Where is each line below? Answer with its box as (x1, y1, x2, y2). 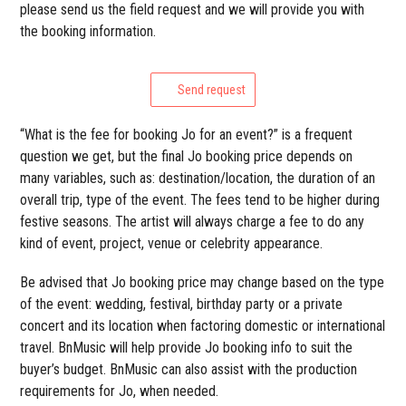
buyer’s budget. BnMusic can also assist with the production (20, 360, 358, 378)
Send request (178, 82, 246, 97)
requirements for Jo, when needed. (20, 382, 219, 400)
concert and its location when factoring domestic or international (20, 316, 386, 334)
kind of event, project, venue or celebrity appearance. (20, 234, 324, 252)
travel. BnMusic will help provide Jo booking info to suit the (20, 338, 353, 356)
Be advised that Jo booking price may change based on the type (20, 273, 385, 291)
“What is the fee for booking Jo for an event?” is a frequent (20, 125, 353, 143)
